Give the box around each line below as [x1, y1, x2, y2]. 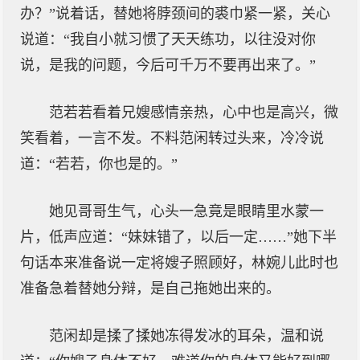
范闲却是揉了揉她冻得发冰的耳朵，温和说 [49, 328, 324, 344]
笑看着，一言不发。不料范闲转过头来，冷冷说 [20, 130, 324, 146]
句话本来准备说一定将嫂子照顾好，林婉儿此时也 [20, 255, 338, 271]
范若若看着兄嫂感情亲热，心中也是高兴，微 [49, 104, 338, 121]
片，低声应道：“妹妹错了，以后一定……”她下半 [20, 229, 337, 245]
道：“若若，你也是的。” [20, 156, 178, 172]
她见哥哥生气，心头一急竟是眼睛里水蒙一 [49, 203, 324, 219]
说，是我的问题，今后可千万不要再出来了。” [20, 57, 316, 73]
